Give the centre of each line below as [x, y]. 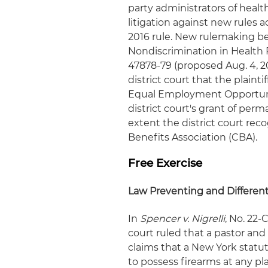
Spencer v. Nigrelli [183, 219]
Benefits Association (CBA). [193, 137]
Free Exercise [165, 163]
